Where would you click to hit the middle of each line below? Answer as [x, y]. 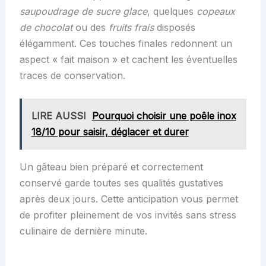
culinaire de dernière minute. [83, 231]
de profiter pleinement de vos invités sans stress [128, 215]
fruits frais [131, 27]
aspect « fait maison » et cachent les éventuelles [128, 59]
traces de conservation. [72, 75]
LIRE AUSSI [58, 116]
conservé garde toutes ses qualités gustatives [121, 183]
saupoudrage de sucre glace [83, 11]
